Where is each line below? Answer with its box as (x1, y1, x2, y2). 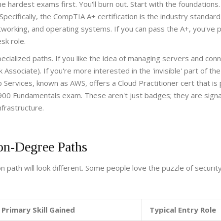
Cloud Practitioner (118, 78, 179, 88)
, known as (33, 78, 70, 88)
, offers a (85, 78, 118, 88)
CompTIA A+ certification (53, 11, 138, 22)
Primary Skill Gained (1, 205, 75, 215)
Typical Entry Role (149, 205, 216, 215)
